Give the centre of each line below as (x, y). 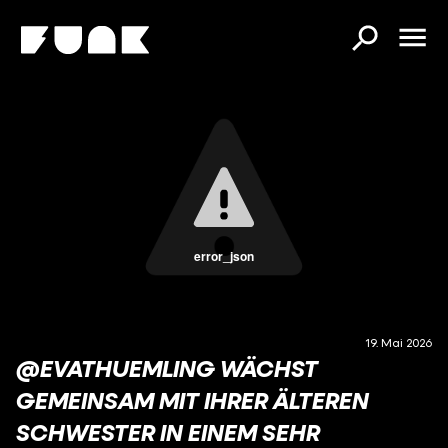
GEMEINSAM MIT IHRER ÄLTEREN (192, 400)
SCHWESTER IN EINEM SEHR (168, 432)
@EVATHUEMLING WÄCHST (167, 368)
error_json (223, 256)
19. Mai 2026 (398, 342)
